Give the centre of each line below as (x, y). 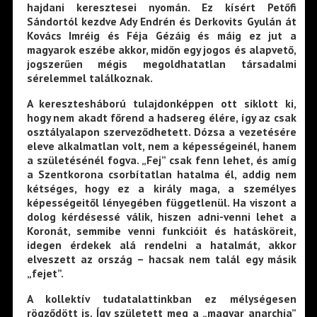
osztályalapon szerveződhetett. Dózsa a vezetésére (161, 131)
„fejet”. (45, 273)
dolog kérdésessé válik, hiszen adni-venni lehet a (161, 216)
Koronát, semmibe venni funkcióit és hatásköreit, (161, 230)
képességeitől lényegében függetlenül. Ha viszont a (161, 202)
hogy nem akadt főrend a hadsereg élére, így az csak (161, 117)
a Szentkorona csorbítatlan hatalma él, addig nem (161, 174)
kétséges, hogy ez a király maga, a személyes (161, 188)
